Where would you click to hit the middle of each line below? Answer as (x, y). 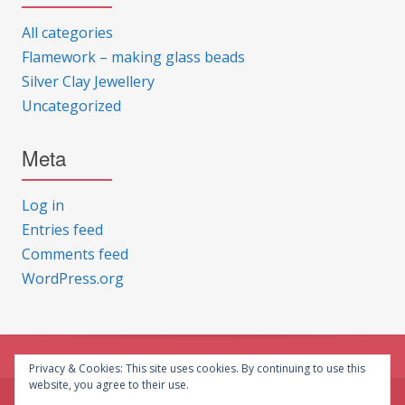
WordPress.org (73, 279)
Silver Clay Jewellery (88, 82)
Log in (43, 206)
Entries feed (62, 230)
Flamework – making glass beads (133, 57)
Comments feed (75, 254)
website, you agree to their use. (109, 385)
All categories (67, 33)
